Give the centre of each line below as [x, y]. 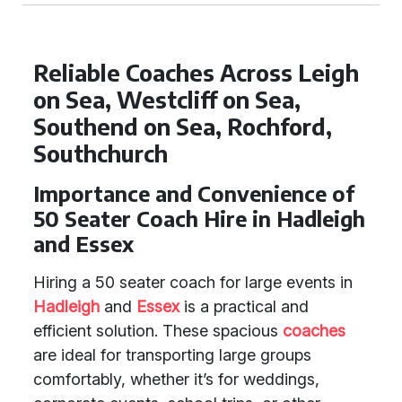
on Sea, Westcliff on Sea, [167, 100]
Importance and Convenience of [194, 193]
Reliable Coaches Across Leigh [196, 73]
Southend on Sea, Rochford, [183, 127]
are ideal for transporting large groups [172, 355]
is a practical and [244, 306]
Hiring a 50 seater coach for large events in [193, 282]
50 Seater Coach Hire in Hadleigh [199, 218]
